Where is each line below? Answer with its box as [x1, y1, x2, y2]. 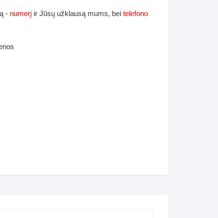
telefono [123, 9, 148, 18]
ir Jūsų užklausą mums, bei [32, 9, 123, 18]
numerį [10, 9, 32, 18]
